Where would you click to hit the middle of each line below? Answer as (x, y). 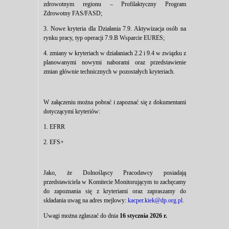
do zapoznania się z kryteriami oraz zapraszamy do (115, 191)
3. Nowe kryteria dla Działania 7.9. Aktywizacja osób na (115, 29)
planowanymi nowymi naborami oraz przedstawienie (115, 63)
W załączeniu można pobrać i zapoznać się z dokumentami (115, 102)
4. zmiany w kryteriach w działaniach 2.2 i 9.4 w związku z (115, 53)
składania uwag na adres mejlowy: (86, 201)
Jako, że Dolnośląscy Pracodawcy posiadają (115, 173)
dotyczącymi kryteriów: (72, 112)
